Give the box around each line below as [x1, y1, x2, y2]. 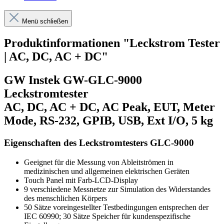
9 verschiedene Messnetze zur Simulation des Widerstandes [24, 184, 210, 193]
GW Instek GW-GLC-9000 [4, 73, 142, 87]
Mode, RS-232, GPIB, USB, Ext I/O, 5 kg [4, 114, 213, 127]
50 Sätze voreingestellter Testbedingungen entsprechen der [24, 202, 208, 211]
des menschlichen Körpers [24, 193, 107, 202]
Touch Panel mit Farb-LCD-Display [24, 175, 138, 184]
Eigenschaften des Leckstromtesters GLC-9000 [4, 137, 194, 148]
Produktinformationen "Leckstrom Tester [4, 36, 220, 50]
